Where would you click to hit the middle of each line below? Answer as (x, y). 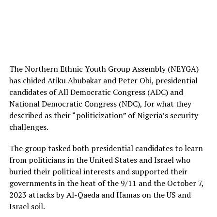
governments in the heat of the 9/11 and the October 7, (106, 183)
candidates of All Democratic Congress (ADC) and (96, 92)
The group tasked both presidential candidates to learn (106, 148)
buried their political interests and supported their (98, 172)
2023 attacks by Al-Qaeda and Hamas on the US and (100, 195)
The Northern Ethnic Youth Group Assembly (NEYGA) (104, 69)
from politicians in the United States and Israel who (100, 160)
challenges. (29, 127)
